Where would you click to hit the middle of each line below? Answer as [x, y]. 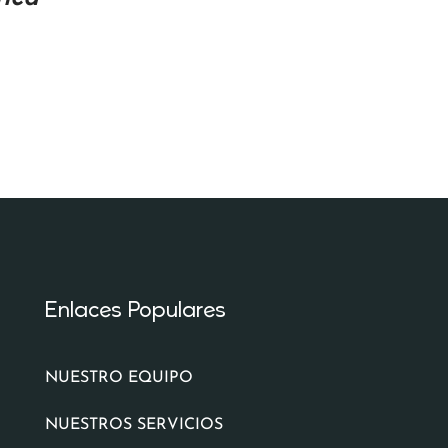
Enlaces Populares [135, 309]
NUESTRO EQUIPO [118, 378]
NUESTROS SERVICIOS [133, 425]
